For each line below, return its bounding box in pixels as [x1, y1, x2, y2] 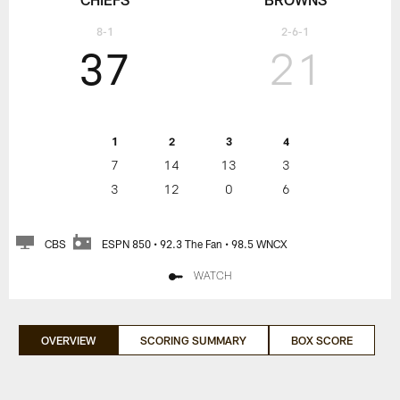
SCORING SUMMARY [139, 333, 246, 346]
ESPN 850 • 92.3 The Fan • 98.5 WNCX [102, 237, 288, 251]
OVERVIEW [40, 333, 96, 346]
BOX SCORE [290, 333, 353, 346]
